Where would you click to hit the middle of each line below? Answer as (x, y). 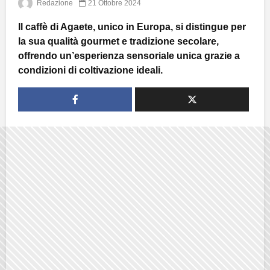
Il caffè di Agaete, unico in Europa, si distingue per (132, 27)
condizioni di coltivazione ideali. (90, 70)
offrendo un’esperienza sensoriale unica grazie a (129, 55)
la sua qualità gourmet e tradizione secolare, (118, 41)
